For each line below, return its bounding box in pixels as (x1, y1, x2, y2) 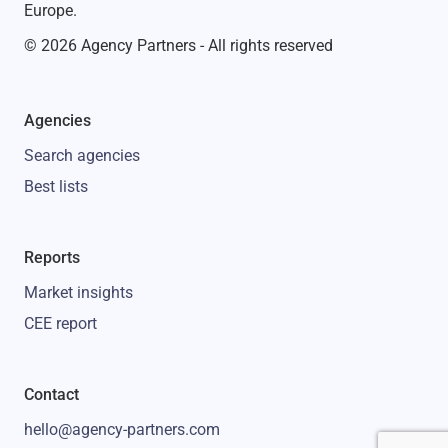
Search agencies (24, 146, 140, 165)
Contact (24, 385, 79, 404)
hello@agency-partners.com (24, 420, 220, 439)
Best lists (24, 177, 88, 196)
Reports (24, 248, 80, 267)
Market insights (24, 283, 133, 302)
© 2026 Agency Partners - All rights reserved (24, 36, 333, 55)
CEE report (24, 314, 97, 333)
